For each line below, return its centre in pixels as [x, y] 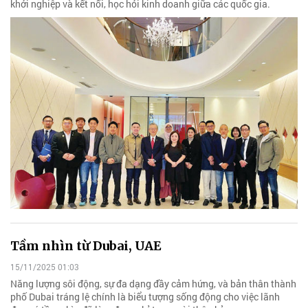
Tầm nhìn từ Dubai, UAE [86, 245]
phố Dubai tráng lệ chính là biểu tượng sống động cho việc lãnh [145, 297]
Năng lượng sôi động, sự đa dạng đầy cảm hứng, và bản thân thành [153, 284]
